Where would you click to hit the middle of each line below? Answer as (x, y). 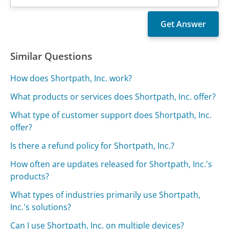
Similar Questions (51, 56)
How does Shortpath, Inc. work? (71, 78)
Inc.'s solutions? (41, 207)
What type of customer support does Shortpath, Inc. (111, 115)
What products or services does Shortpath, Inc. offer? (113, 97)
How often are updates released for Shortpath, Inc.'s (111, 164)
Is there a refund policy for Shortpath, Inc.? (93, 146)
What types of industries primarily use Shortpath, (106, 195)
